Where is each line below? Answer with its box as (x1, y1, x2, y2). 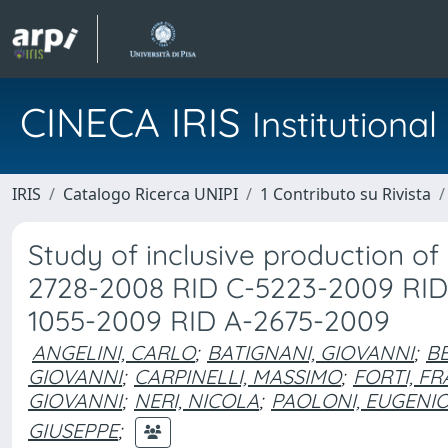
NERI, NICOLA (134, 388, 259, 413)
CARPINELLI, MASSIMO (134, 364, 341, 389)
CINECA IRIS (20, 97, 252, 147)
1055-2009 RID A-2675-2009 (28, 303, 390, 338)
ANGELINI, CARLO (32, 340, 195, 365)
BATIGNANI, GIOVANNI (207, 340, 414, 365)
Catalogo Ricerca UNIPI (63, 183, 238, 205)
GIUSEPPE (28, 417, 118, 443)
